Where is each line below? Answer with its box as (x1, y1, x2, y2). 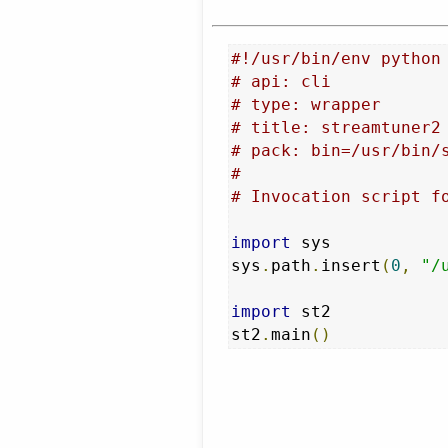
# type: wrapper (231, 94, 382, 114)
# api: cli (231, 71, 332, 91)
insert (321, 255, 382, 275)
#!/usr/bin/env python (231, 48, 442, 68)
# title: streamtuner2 (231, 117, 442, 137)
